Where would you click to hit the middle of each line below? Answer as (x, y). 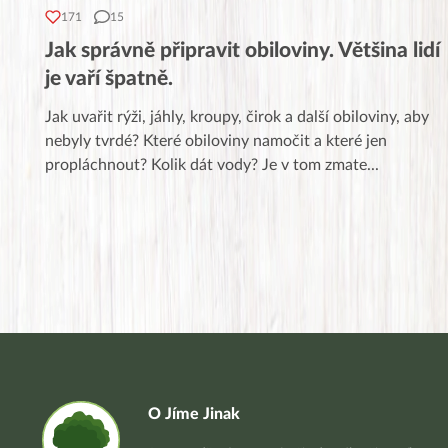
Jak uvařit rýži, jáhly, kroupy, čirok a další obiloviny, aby (237, 116)
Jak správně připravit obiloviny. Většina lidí (242, 50)
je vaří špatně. (109, 78)
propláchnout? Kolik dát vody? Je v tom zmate (206, 164)
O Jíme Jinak (194, 414)
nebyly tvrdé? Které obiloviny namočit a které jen (216, 140)
